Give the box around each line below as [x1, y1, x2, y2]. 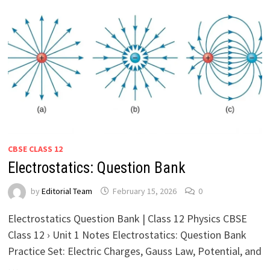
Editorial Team [41, 186, 92, 197]
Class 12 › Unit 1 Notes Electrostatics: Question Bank [7, 227, 246, 242]
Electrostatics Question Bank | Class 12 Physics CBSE [7, 211, 247, 225]
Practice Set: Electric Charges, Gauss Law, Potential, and [7, 243, 262, 258]
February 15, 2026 [112, 186, 177, 197]
